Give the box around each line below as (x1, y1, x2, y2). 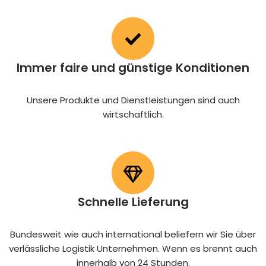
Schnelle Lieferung (77, 194, 189, 210)
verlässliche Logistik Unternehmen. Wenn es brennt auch (9, 242, 257, 255)
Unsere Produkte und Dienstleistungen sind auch (26, 94, 240, 106)
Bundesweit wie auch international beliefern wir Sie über (10, 228, 256, 240)
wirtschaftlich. (102, 108, 164, 121)
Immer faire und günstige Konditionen (17, 59, 249, 76)
